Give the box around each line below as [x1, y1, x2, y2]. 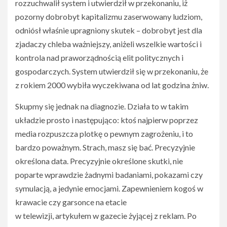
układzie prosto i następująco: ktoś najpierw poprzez [15, 115, 198, 125]
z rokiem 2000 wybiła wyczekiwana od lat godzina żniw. [15, 80, 209, 90]
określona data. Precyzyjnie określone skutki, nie [15, 156, 183, 166]
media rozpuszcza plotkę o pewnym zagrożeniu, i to [15, 129, 193, 138]
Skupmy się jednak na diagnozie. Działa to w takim [15, 101, 188, 111]
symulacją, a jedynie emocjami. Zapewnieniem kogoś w [15, 183, 203, 193]
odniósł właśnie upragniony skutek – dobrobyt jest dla [15, 25, 202, 35]
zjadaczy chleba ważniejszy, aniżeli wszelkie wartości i [15, 39, 202, 49]
